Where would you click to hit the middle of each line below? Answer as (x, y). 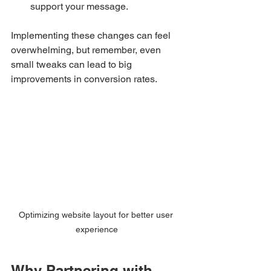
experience (97, 229)
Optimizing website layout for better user (97, 214)
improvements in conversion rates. (84, 79)
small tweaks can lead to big (73, 64)
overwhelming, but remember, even (87, 50)
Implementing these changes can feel (92, 35)
